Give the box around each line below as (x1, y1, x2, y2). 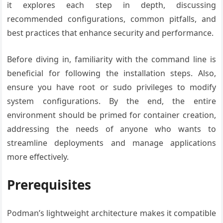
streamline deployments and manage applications (7, 137, 216, 148)
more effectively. (7, 151, 69, 162)
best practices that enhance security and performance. (7, 27, 214, 38)
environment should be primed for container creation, (7, 109, 216, 120)
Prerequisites (7, 175, 92, 194)
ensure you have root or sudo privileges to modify (7, 81, 216, 93)
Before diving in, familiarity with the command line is (7, 53, 216, 65)
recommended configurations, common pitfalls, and (7, 13, 216, 24)
